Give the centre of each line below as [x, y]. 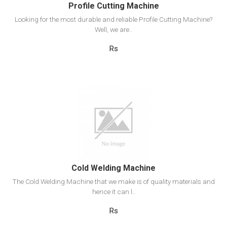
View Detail [113, 106]
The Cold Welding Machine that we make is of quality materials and [113, 182]
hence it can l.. [113, 192]
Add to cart [113, 130]
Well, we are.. [113, 30]
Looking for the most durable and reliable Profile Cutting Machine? [113, 20]
